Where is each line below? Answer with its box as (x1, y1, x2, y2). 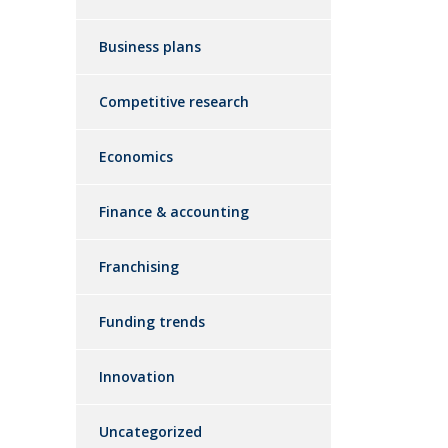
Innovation (99, 367, 175, 386)
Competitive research (99, 92, 249, 111)
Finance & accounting (99, 202, 249, 221)
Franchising (99, 257, 179, 276)
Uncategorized (99, 422, 202, 441)
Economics (99, 147, 173, 166)
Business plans (99, 37, 201, 56)
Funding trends (99, 312, 205, 331)
